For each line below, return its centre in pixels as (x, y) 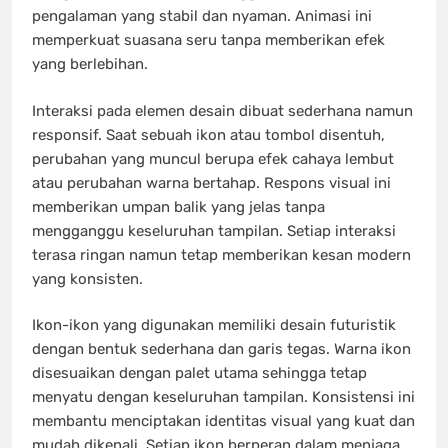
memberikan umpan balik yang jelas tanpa (178, 206)
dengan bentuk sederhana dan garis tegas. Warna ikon (221, 349)
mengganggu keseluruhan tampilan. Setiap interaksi (214, 230)
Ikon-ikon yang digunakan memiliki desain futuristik (214, 325)
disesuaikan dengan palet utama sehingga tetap (199, 373)
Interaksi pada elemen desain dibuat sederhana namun (222, 110)
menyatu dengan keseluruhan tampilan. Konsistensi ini (223, 397)
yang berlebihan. (90, 64)
